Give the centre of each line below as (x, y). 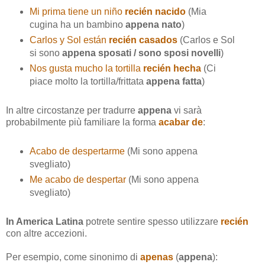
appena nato (153, 25)
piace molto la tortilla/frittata (88, 81)
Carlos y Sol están (68, 40)
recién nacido (155, 12)
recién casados (142, 40)
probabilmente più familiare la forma (82, 122)
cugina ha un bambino (77, 25)
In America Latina (45, 221)
